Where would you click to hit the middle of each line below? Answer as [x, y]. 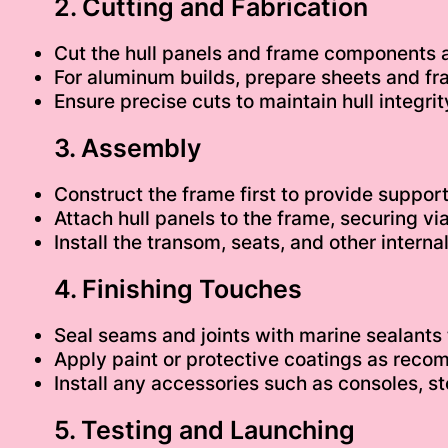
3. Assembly [127, 147]
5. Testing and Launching [204, 429]
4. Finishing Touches [177, 288]
